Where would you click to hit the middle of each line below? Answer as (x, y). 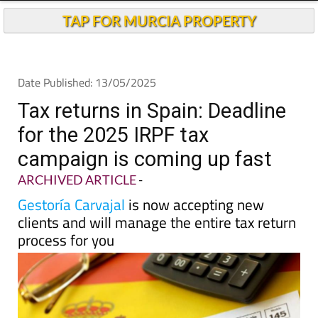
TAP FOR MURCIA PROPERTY (159, 21)
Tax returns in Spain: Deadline (152, 111)
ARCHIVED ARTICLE (77, 180)
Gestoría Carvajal (71, 204)
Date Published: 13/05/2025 (87, 82)
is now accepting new (194, 204)
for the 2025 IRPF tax (113, 135)
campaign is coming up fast (145, 159)
